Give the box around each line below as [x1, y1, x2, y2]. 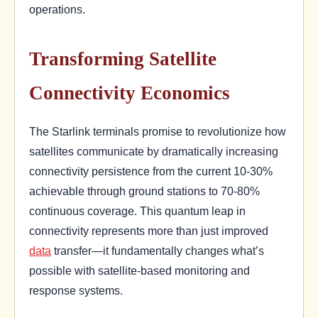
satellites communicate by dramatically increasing [29, 145, 278, 158]
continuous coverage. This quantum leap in [29, 204, 246, 217]
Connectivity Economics [29, 82, 230, 104]
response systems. [29, 284, 123, 297]
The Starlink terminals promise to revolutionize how [29, 125, 286, 138]
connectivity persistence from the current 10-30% [29, 165, 273, 177]
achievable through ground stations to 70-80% [29, 185, 260, 197]
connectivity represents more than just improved [29, 224, 268, 237]
